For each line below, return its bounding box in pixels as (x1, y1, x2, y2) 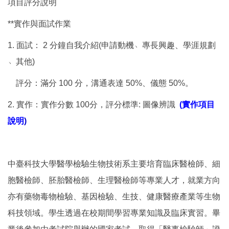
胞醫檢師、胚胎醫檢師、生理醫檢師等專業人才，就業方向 (8, 175, 220, 185)
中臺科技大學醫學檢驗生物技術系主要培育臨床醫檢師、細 (8, 159, 220, 168)
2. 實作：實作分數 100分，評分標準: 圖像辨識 (8, 100, 177, 109)
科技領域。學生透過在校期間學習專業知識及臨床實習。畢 (8, 208, 220, 217)
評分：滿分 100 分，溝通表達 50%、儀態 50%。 (8, 78, 193, 87)
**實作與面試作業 (8, 19, 71, 28)
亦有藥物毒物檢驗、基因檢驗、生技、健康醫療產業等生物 (8, 192, 220, 201)
